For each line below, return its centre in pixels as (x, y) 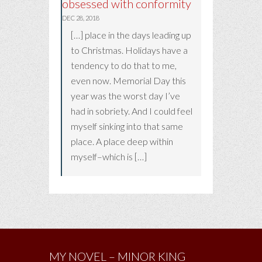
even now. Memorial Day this (128, 80)
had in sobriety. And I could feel (132, 111)
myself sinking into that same (127, 126)
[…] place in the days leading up (131, 35)
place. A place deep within (122, 141)
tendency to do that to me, (124, 65)
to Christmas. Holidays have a (129, 50)
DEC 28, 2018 (81, 18)
